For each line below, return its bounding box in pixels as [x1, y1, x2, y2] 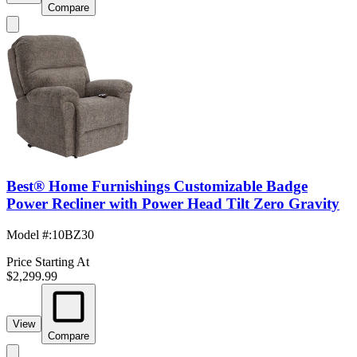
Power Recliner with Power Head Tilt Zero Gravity [6, 195, 339, 213]
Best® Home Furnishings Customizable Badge [6, 178, 308, 195]
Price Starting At [6, 255, 89, 269]
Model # [6, 228, 49, 242]
